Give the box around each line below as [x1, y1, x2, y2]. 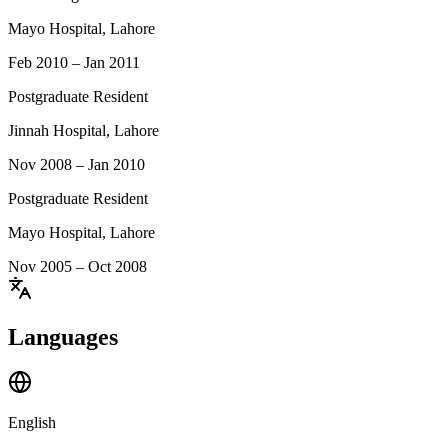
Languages [8, 323, 118, 350]
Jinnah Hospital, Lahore [8, 121, 159, 139]
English [8, 414, 56, 432]
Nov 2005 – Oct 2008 [8, 257, 147, 275]
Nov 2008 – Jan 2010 [8, 155, 145, 173]
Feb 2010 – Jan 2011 [8, 53, 140, 71]
